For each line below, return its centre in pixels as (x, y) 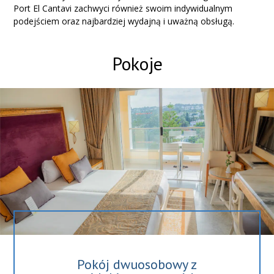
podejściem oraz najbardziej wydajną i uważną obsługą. (124, 21)
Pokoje (137, 63)
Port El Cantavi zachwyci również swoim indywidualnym (123, 8)
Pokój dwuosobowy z (137, 264)
